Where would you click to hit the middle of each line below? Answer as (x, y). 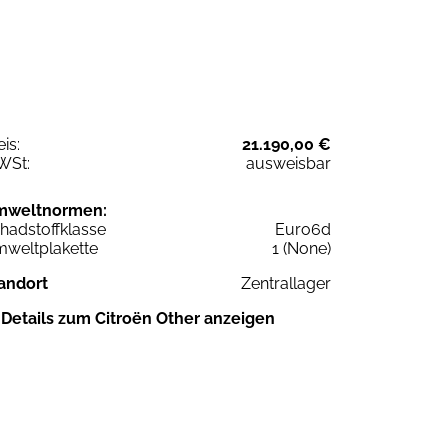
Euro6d (303, 229)
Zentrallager (286, 283)
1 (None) (301, 248)
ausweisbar (288, 163)
